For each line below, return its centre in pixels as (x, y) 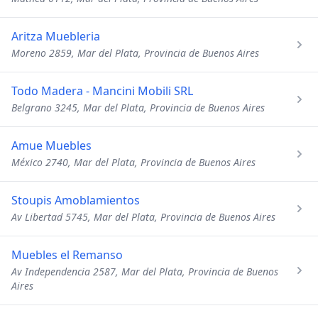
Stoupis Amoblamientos (76, 200)
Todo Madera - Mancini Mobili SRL (102, 91)
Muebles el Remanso (67, 255)
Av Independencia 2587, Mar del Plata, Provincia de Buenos (145, 272)
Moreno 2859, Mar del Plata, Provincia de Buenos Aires (135, 53)
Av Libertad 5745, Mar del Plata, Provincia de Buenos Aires (143, 217)
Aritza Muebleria (56, 36)
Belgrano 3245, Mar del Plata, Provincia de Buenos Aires (138, 108)
